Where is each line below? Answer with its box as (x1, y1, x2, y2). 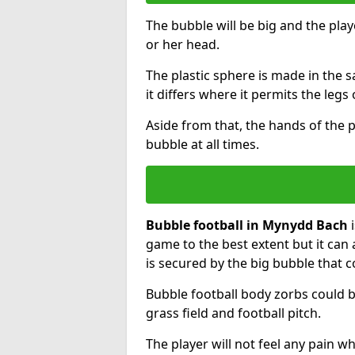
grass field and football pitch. (146, 303, 321, 322)
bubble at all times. (146, 135, 259, 153)
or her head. (146, 35, 219, 53)
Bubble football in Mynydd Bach (146, 216, 348, 234)
